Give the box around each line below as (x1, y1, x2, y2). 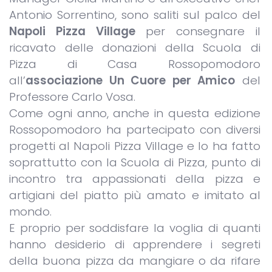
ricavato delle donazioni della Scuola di (9, 39, 260, 56)
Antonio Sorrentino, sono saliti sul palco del (9, 7, 260, 24)
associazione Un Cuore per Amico (25, 72, 236, 89)
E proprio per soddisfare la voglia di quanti (9, 220, 260, 237)
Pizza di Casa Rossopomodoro (9, 56, 260, 73)
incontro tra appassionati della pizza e (9, 171, 260, 188)
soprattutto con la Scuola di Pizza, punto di (9, 154, 260, 171)
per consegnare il (135, 23, 260, 40)
